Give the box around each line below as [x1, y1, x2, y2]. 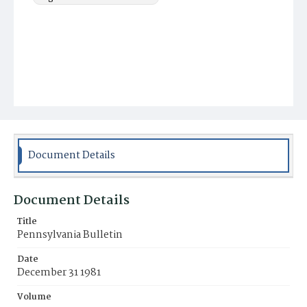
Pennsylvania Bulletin [17, 227, 123, 243]
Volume [17, 290, 51, 304]
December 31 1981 [17, 265, 101, 281]
